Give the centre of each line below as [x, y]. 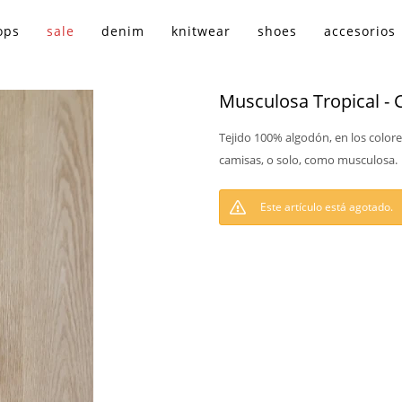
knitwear [201, 31]
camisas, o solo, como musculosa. [308, 160]
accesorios [360, 31]
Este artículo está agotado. [327, 207]
